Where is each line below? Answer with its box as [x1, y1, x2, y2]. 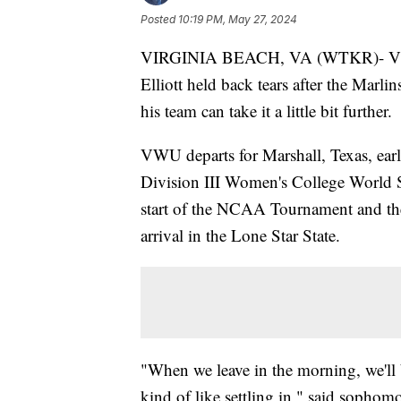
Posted [141, 13, 178, 27]
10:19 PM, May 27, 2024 [178, 13, 297, 27]
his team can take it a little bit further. [141, 99, 392, 123]
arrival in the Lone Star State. [141, 224, 340, 247]
